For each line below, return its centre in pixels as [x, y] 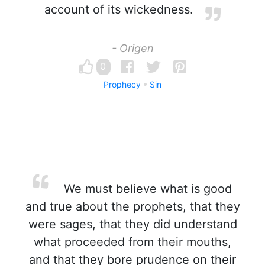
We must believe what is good [146, 189]
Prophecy [122, 84]
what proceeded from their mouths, [132, 242]
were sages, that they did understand [132, 224]
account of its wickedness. [119, 9]
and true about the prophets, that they [132, 206]
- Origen [132, 48]
